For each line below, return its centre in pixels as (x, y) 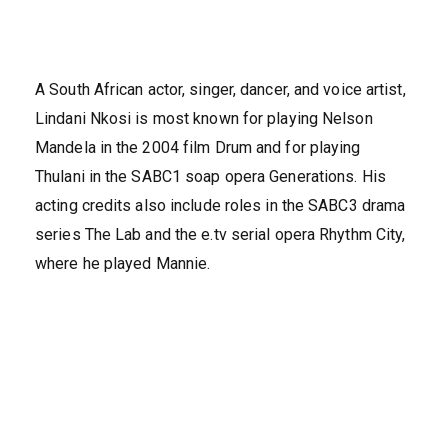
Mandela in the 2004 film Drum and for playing (198, 148)
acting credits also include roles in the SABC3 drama (220, 206)
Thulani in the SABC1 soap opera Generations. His (210, 177)
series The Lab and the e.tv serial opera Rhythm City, (220, 235)
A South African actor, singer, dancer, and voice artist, (220, 90)
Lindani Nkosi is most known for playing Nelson (204, 119)
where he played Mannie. (123, 264)
